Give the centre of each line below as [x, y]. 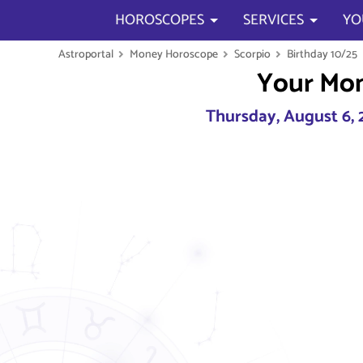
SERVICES [273, 20]
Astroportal [86, 54]
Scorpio [252, 54]
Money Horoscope [174, 54]
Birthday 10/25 [322, 54]
